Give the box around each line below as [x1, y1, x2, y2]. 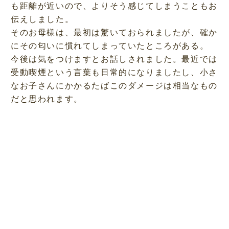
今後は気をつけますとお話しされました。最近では [10, 53, 218, 65]
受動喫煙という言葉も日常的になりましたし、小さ [10, 66, 218, 78]
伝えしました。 [10, 13, 74, 25]
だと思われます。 [10, 93, 83, 105]
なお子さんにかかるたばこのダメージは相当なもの [10, 79, 218, 91]
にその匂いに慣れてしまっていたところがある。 [10, 39, 209, 52]
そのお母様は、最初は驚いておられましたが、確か [10, 26, 218, 38]
